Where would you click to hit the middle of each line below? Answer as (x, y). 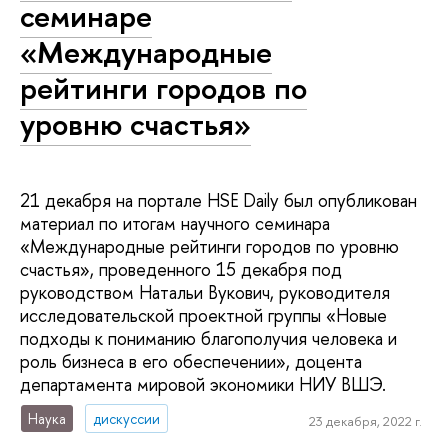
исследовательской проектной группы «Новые (203, 315)
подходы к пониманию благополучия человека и (208, 338)
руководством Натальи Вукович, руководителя (205, 292)
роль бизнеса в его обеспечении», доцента (191, 361)
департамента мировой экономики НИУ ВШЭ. (203, 384)
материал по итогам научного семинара (175, 223)
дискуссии (127, 418)
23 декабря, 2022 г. (365, 421)
